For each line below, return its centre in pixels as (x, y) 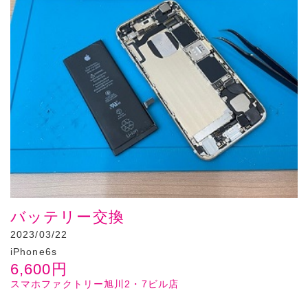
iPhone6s (34, 252)
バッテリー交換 (67, 217)
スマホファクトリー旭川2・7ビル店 (95, 284)
